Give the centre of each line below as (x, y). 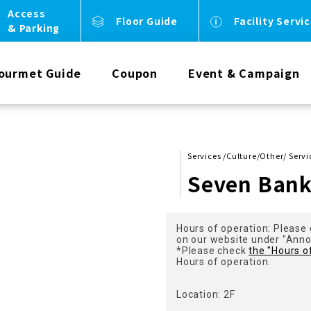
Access (26, 13)
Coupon (135, 73)
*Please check (213, 251)
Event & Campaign (244, 73)
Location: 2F (206, 294)
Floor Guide (147, 20)
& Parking (34, 28)
